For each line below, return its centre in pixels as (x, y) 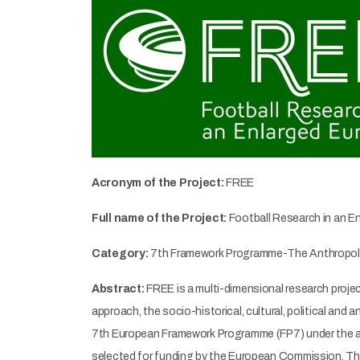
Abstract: (118, 289)
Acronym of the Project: (158, 183)
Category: (120, 254)
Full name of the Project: (159, 218)
